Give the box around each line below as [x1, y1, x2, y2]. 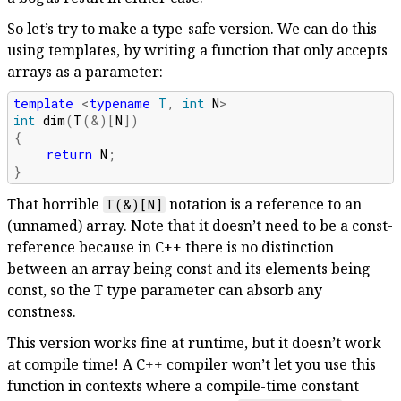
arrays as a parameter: [7, 61, 163, 81]
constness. [7, 302, 76, 322]
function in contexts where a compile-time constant [7, 375, 359, 396]
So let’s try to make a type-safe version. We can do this [7, 18, 377, 38]
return [46, 146, 93, 164]
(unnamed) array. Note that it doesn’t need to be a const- [7, 216, 393, 236]
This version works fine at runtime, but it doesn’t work [7, 332, 381, 353]
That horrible [7, 194, 103, 215]
